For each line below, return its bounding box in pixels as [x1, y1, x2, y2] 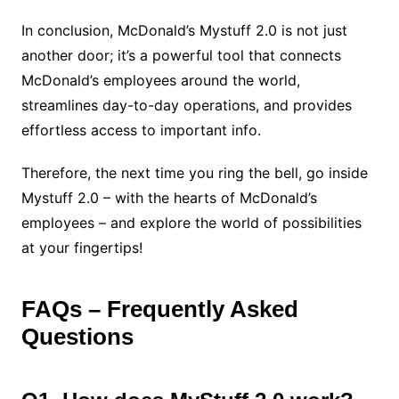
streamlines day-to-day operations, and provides [20, 95, 352, 114]
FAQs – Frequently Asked [20, 295, 298, 322]
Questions [20, 322, 134, 350]
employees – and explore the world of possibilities [20, 213, 362, 232]
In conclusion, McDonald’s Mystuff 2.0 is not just [20, 20, 347, 39]
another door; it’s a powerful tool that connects [20, 45, 341, 64]
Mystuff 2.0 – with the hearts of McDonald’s [20, 188, 317, 207]
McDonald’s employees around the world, [20, 70, 300, 89]
